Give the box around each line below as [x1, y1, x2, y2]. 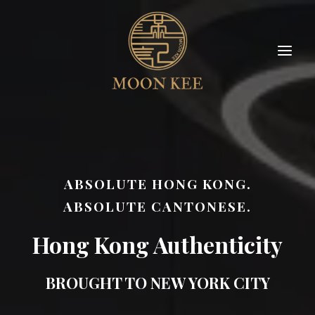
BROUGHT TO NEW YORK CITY [45, 272, 270, 293]
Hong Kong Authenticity [32, 229, 283, 259]
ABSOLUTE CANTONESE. [63, 197, 252, 215]
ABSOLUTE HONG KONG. [63, 174, 252, 193]
